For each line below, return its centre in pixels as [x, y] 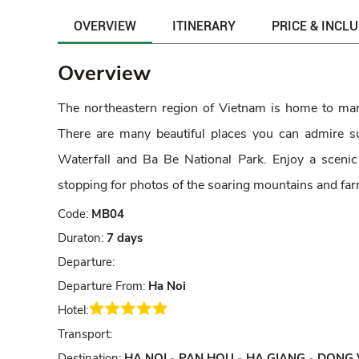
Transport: [85, 334]
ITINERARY [204, 26]
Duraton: [82, 238]
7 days [125, 238]
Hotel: [73, 310]
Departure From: [101, 286]
